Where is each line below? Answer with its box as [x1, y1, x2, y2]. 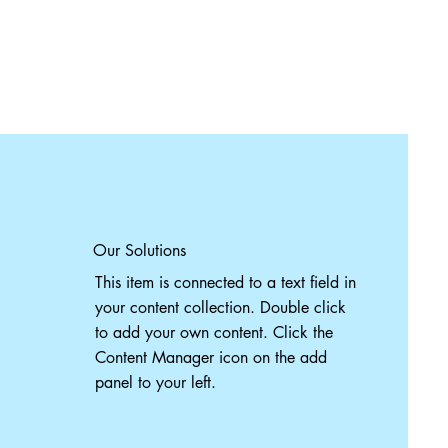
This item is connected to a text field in [94, 272, 356, 293]
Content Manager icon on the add [94, 347, 327, 368]
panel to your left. [94, 372, 216, 393]
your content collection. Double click [94, 297, 346, 318]
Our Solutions [92, 240, 186, 261]
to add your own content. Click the [94, 322, 333, 343]
